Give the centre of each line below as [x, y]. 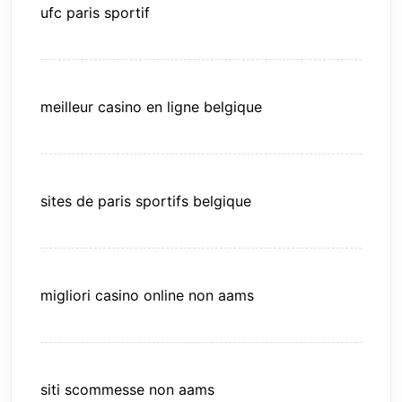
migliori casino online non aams [147, 296]
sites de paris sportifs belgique [146, 201]
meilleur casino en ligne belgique [151, 107]
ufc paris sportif [95, 13]
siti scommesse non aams [127, 390]
